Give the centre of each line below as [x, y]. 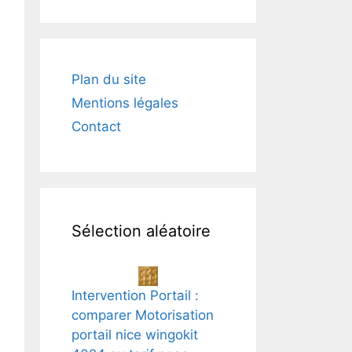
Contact [96, 126]
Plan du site [109, 79]
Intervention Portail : [135, 295]
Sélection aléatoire [141, 231]
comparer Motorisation [143, 315]
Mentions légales [125, 103]
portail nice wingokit [135, 335]
